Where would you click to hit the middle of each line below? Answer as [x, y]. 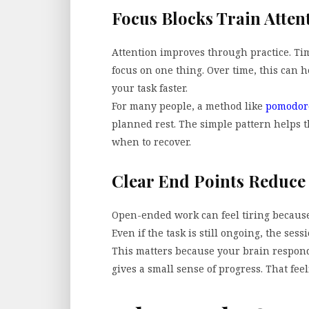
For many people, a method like [189, 106]
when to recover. [151, 141]
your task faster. [150, 88]
